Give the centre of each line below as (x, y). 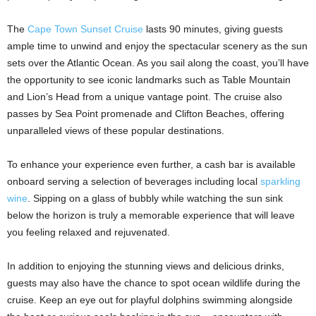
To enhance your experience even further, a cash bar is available (151, 165)
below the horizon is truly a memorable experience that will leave (151, 215)
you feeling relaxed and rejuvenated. (89, 232)
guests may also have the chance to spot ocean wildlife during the (154, 283)
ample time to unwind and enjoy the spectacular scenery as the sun (157, 46)
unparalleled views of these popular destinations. (116, 131)
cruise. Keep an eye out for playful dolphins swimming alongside (150, 300)
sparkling (280, 182)
